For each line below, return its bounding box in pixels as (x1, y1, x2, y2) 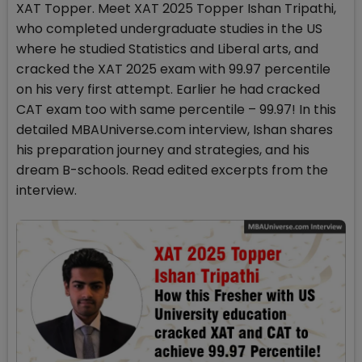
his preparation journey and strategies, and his (16, 141, 309, 159)
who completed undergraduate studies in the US (16, 19, 322, 38)
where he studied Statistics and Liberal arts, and (16, 40, 318, 58)
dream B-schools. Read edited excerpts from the (16, 161, 328, 179)
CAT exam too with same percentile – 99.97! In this (16, 100, 336, 119)
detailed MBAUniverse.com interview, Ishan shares (16, 120, 333, 139)
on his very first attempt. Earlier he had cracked (16, 80, 320, 99)
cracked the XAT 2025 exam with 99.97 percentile (16, 60, 330, 78)
